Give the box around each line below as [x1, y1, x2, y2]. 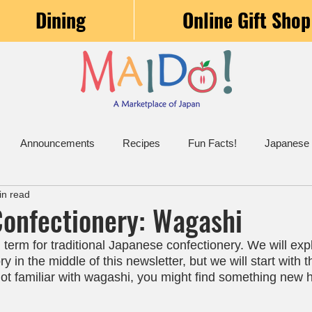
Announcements [20, 137, 95, 149]
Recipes [123, 137, 160, 149]
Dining [36, 6, 86, 34]
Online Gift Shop [182, 6, 311, 34]
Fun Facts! [188, 137, 237, 149]
